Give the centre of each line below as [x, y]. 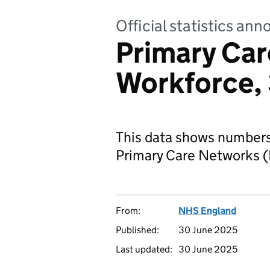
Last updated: [144, 249]
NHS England [207, 211]
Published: [137, 230]
